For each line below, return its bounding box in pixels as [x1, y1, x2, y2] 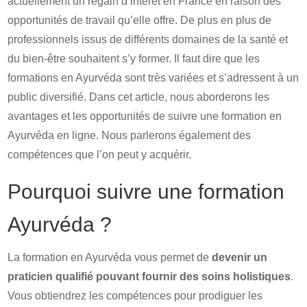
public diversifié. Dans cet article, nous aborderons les [8, 91, 270, 103]
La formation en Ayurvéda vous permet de [8, 251, 212, 263]
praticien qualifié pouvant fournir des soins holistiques [8, 271, 291, 282]
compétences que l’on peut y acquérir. [8, 149, 192, 160]
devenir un [212, 251, 268, 263]
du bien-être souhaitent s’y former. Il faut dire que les [8, 53, 260, 64]
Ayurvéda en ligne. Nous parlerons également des [8, 130, 251, 141]
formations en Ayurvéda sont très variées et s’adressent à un [8, 72, 299, 84]
